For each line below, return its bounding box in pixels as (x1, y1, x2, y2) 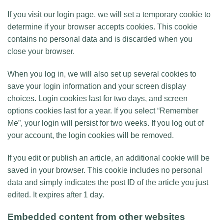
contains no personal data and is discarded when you (7, 35, 192, 44)
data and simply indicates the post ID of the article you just (7, 178, 208, 187)
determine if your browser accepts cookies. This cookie (7, 23, 197, 31)
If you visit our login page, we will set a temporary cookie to (7, 10, 211, 19)
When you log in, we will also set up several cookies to (7, 70, 196, 79)
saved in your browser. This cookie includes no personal (7, 165, 202, 174)
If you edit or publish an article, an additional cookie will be (7, 153, 210, 162)
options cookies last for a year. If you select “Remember (7, 107, 198, 115)
